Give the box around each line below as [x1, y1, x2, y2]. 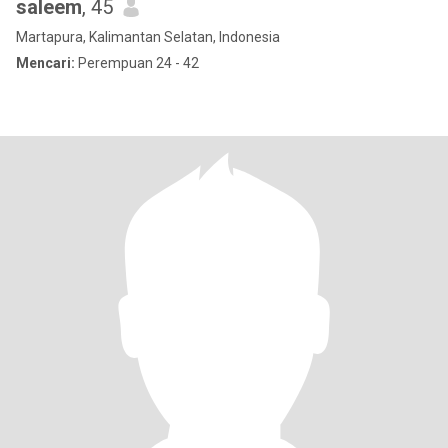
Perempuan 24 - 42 [75, 55, 199, 71]
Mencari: [16, 55, 75, 71]
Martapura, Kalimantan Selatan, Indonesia [16, 29, 280, 45]
